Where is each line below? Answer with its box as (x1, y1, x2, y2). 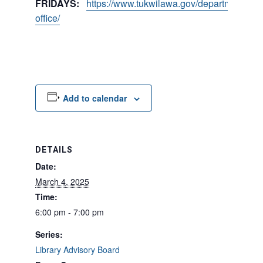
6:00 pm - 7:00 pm (35, 206, 104, 218)
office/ (35, 11, 60, 25)
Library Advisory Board (35, 244, 120, 255)
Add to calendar (62, 92, 127, 104)
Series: (35, 228, 63, 240)
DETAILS (35, 145, 73, 154)
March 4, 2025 (35, 176, 89, 187)
